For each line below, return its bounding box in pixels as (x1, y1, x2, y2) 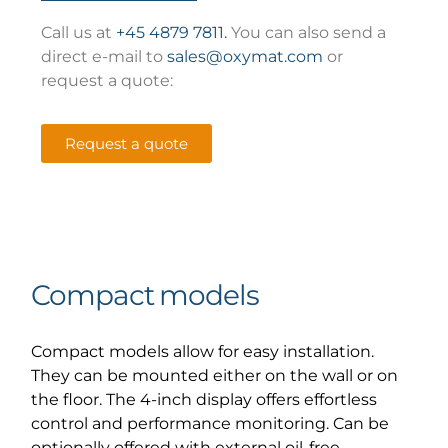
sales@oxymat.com (167, 47, 324, 67)
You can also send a (227, 23, 387, 43)
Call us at (41, 23, 117, 43)
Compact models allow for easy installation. (31, 341, 375, 361)
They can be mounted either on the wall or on (31, 365, 399, 385)
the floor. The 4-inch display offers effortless (31, 389, 378, 409)
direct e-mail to (41, 47, 168, 67)
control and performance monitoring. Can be (31, 413, 390, 433)
